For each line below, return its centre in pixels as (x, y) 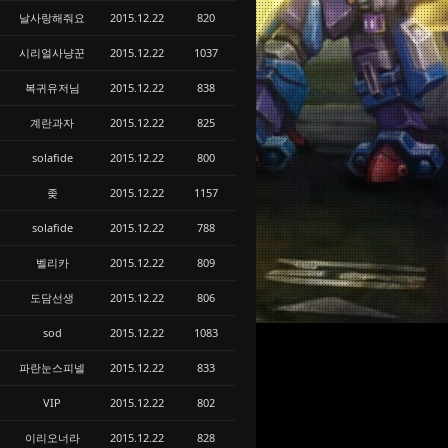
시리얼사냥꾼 (52, 52)
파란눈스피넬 (52, 367)
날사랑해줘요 (52, 17)
